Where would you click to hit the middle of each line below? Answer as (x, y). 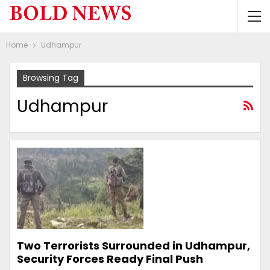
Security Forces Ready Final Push (110, 259)
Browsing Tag (51, 78)
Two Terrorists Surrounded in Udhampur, (133, 245)
